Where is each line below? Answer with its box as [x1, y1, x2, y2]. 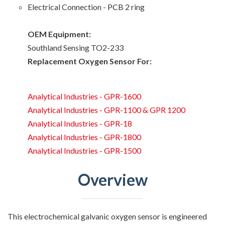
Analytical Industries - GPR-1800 [28, 132, 141, 142]
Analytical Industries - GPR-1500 [28, 145, 141, 155]
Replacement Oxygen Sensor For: [28, 56, 152, 66]
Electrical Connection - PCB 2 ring [28, 2, 145, 12]
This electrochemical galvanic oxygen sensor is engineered [8, 211, 207, 221]
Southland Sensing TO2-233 [28, 42, 124, 52]
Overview [77, 169, 148, 189]
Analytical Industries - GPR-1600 [28, 91, 141, 101]
